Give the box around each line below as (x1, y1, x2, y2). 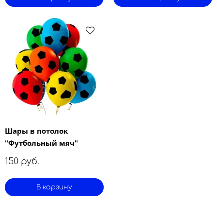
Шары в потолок (5, 126, 68, 136)
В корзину (36, 184, 72, 191)
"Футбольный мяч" (5, 138, 78, 148)
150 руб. (5, 156, 39, 167)
